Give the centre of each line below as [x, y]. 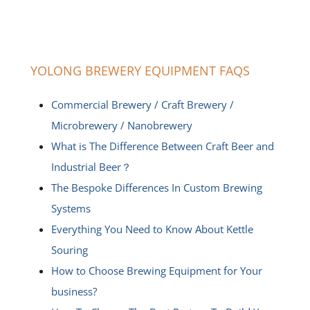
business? [74, 291]
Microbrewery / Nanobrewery [122, 125]
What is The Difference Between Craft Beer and [163, 146]
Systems [71, 208]
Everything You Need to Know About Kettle [152, 229]
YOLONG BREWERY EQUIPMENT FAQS [140, 71]
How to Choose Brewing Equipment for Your [157, 271]
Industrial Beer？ [91, 167]
